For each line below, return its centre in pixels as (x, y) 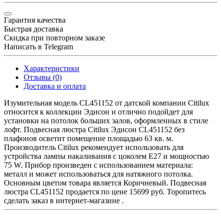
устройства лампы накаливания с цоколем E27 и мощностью (107, 156)
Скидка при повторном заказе (55, 37)
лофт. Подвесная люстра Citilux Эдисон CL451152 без (94, 129)
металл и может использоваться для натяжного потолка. (98, 174)
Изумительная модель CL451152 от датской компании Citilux (107, 103)
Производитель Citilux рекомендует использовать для (94, 147)
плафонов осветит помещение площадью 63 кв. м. (89, 138)
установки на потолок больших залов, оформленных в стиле (106, 120)
